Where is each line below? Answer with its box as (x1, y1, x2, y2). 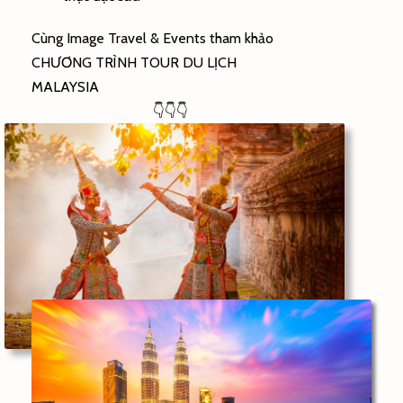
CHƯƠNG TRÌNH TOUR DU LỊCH (31, 53, 237, 71)
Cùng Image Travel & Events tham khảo (31, 29, 273, 47)
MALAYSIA (31, 77, 103, 95)
